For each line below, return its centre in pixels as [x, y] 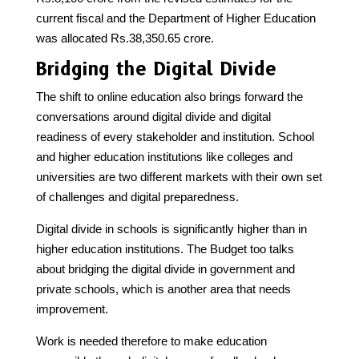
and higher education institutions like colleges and [164, 156]
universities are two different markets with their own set [179, 176]
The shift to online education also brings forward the [169, 96]
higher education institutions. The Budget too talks [165, 248]
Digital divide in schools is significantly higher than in [171, 228]
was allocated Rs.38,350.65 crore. [125, 38]
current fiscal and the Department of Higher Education [175, 18]
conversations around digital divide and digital [153, 116]
